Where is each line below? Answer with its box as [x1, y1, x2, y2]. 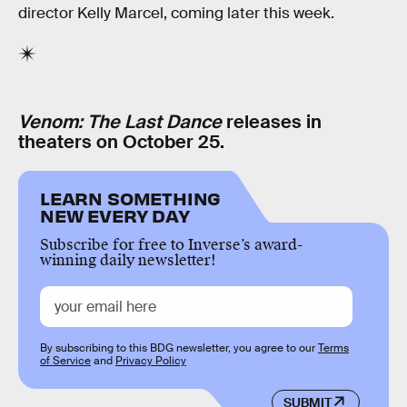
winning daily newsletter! [40, 251, 216, 271]
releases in [222, 109, 322, 134]
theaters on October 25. [18, 129, 224, 154]
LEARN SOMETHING [40, 186, 222, 210]
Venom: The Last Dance [18, 109, 222, 134]
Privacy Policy [115, 353, 186, 369]
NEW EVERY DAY [40, 203, 190, 227]
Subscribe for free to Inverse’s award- [40, 235, 303, 255]
